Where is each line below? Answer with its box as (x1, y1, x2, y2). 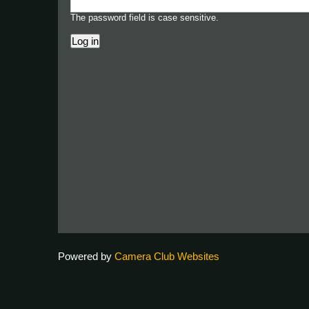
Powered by (58, 250, 114, 262)
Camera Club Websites (114, 250, 219, 262)
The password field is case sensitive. (70, 12, 219, 23)
